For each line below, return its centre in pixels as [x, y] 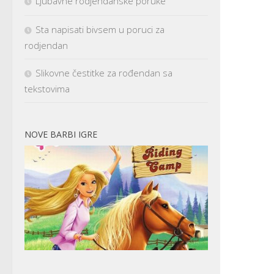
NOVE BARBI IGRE [61, 134]
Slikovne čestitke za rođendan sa [104, 72]
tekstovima [47, 88]
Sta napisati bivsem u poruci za [100, 29]
